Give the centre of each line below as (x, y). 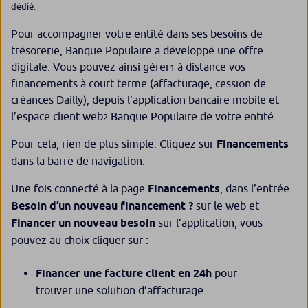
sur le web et (228, 206)
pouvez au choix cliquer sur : (82, 240)
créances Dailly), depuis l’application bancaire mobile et (145, 100)
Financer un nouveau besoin (83, 223)
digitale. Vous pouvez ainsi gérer (90, 67)
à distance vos (210, 67)
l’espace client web (57, 117)
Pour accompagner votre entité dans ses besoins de (137, 34)
